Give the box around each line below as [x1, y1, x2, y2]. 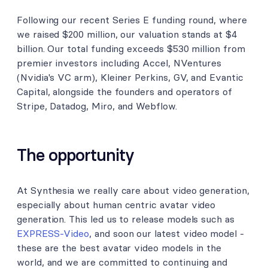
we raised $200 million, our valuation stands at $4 [17, 28, 237, 40]
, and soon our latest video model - [89, 227, 244, 240]
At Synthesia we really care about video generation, [17, 184, 249, 197]
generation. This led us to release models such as [17, 213, 234, 226]
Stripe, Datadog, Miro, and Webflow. [17, 99, 177, 112]
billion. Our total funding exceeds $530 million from [17, 42, 245, 54]
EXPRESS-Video [17, 227, 90, 240]
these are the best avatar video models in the [17, 242, 222, 254]
